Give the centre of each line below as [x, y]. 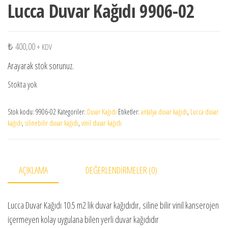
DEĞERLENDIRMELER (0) [121, 170]
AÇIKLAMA [33, 170]
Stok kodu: [22, 112]
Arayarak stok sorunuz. [41, 66]
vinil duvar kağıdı [102, 123]
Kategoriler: [72, 112]
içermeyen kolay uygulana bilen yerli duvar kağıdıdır [83, 220]
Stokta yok [22, 84]
